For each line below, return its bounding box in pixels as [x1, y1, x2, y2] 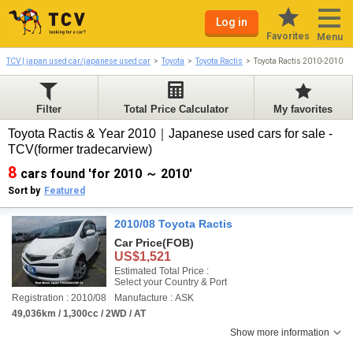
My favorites [273, 103, 333, 115]
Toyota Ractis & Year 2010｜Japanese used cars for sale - [8, 127, 333, 140]
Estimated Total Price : [114, 266, 209, 277]
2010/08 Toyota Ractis [114, 217, 232, 230]
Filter [36, 103, 62, 115]
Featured [44, 185, 85, 196]
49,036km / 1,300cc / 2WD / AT [12, 308, 146, 319]
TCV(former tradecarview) [8, 143, 155, 156]
